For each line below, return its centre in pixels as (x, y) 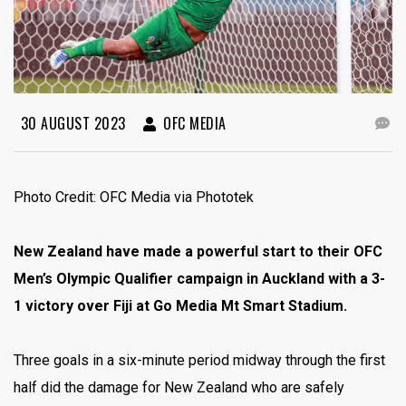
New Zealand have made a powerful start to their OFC (198, 251)
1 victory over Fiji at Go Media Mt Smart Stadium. (180, 305)
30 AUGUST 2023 (71, 123)
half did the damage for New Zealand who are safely (179, 387)
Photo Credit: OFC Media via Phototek (134, 197)
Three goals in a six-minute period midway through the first (199, 360)
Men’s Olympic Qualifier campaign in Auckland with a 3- (199, 278)
